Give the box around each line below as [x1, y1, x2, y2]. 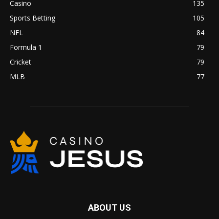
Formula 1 [10, 43, 42, 52]
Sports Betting [10, 13, 55, 23]
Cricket [10, 57, 31, 67]
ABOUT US [88, 202, 131, 213]
